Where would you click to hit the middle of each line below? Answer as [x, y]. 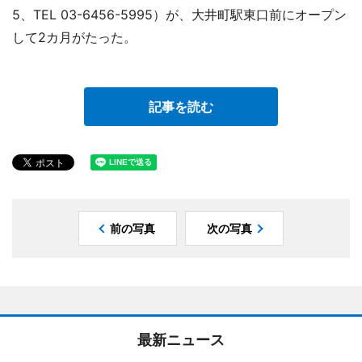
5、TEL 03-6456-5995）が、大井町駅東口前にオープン [179, 14]
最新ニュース [181, 339]
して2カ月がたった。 [74, 37]
